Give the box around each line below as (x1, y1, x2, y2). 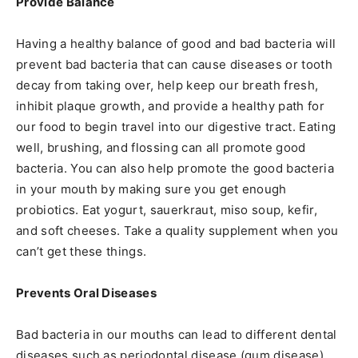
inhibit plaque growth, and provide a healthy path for (16, 98, 324, 113)
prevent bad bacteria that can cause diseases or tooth (16, 57, 332, 72)
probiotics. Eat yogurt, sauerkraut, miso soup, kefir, (16, 202, 317, 217)
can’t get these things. (16, 244, 147, 259)
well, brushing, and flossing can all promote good (16, 140, 306, 155)
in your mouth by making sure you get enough (16, 181, 287, 197)
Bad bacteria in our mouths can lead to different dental (16, 327, 337, 342)
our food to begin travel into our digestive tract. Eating (16, 119, 336, 134)
